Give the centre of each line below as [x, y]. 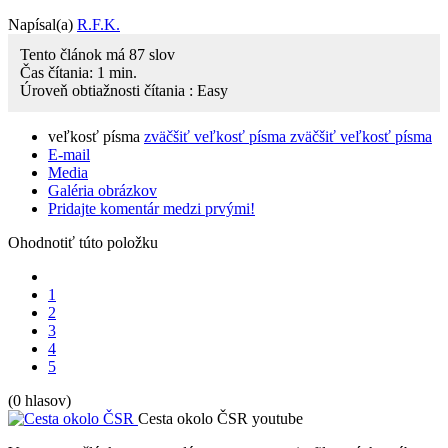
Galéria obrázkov [102, 190]
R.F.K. [98, 24]
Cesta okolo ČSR [193, 418]
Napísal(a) [42, 24]
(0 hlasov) [39, 400]
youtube [277, 418]
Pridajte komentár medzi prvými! [151, 208]
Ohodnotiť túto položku [83, 242]
